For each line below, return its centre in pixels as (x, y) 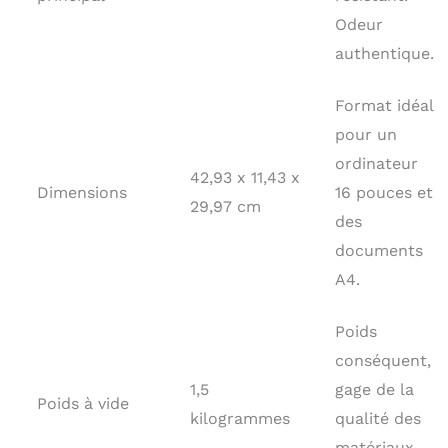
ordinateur (376, 163)
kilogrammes (240, 418)
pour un (366, 134)
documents (379, 250)
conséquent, (383, 360)
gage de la (374, 389)
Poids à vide (83, 403)
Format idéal (384, 105)
